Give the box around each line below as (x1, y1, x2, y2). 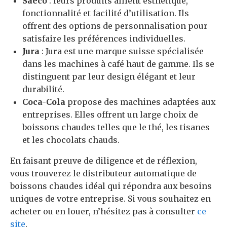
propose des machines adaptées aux (65, 96, 216, 107)
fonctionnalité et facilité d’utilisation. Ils (22, 8, 189, 18)
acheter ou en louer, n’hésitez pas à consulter (10, 206, 197, 216)
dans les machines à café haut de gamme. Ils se (22, 58, 214, 69)
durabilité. (22, 84, 64, 94)
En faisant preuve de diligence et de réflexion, (10, 155, 197, 166)
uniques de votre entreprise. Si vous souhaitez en (10, 193, 211, 204)
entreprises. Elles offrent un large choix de (22, 109, 198, 120)
